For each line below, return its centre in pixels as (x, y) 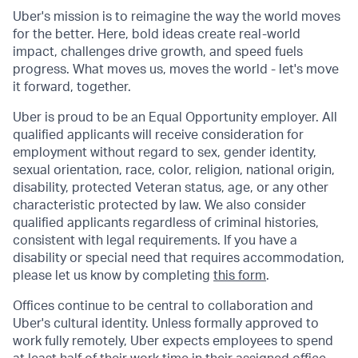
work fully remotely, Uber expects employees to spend (173, 341)
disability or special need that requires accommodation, (179, 258)
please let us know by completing (113, 276)
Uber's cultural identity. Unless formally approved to (166, 324)
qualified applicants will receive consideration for (158, 135)
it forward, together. (72, 87)
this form (240, 276)
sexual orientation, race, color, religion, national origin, (174, 170)
